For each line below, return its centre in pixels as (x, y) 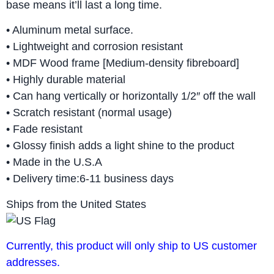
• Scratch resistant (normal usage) (89, 113)
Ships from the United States (76, 204)
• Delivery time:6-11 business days (90, 179)
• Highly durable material (66, 80)
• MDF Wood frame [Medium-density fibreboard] (123, 63)
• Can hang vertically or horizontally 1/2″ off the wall (131, 96)
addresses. (33, 262)
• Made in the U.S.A (54, 162)
